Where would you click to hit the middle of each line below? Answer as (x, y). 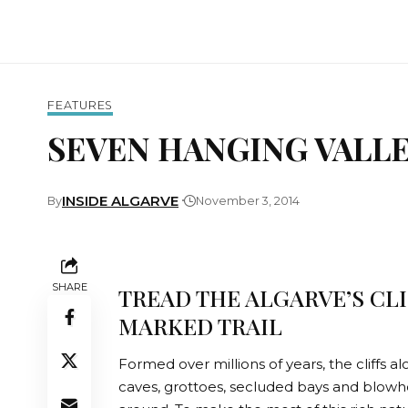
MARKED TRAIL (200, 326)
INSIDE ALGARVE (120, 200)
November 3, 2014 (248, 200)
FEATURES (81, 106)
